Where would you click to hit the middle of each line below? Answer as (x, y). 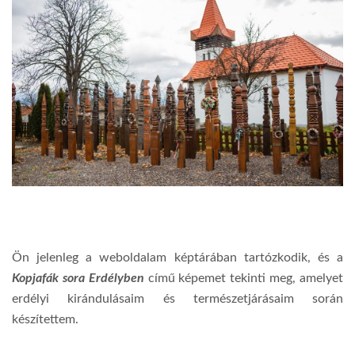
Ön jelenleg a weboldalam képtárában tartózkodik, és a (177, 257)
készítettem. (45, 319)
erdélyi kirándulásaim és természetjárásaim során (177, 298)
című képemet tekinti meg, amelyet (244, 278)
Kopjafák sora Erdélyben (78, 278)
